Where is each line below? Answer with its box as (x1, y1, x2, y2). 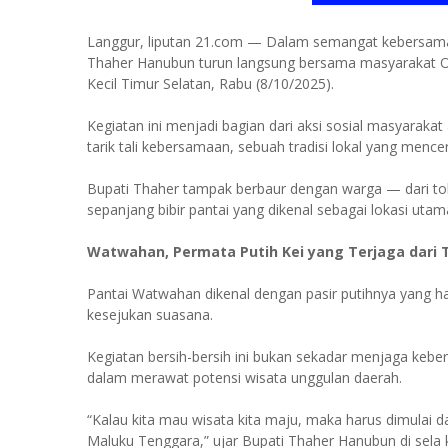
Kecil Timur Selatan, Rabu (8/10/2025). (87, 74, 334, 93)
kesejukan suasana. (87, 305, 213, 324)
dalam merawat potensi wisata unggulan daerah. (87, 368, 402, 387)
